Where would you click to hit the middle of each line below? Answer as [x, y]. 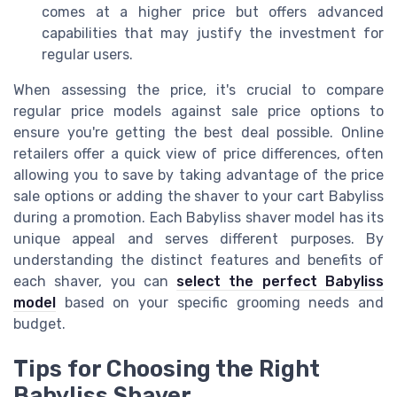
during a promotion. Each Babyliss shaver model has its [198, 218]
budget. [39, 324]
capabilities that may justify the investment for [213, 34]
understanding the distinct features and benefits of [198, 261]
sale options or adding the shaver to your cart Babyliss [198, 197]
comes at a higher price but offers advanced [213, 12]
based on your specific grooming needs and [220, 303]
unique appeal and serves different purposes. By [198, 239]
